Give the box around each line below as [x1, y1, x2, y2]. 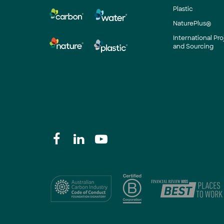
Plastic [173, 5, 193, 13]
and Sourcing [173, 42, 214, 50]
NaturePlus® [173, 19, 211, 27]
